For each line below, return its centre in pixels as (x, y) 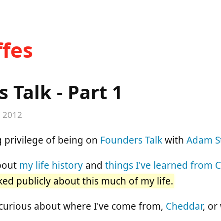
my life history (51, 165)
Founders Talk (131, 140)
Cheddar (184, 206)
